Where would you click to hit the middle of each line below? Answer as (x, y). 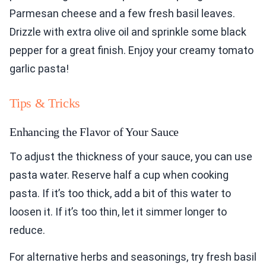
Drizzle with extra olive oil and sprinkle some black (128, 32)
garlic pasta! (39, 69)
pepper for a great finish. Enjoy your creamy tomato (132, 50)
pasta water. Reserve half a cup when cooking (119, 175)
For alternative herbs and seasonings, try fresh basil (133, 257)
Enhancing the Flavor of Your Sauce (94, 132)
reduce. (27, 230)
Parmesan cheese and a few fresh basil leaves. (122, 14)
